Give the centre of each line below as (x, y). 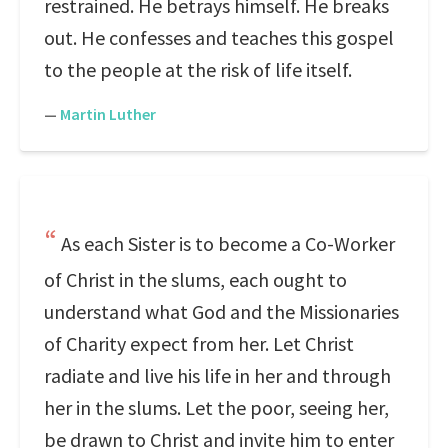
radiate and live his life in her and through (217, 375)
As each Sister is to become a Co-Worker (228, 243)
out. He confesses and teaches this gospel (219, 37)
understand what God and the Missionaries (221, 311)
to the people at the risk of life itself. (198, 69)
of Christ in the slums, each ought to (195, 279)
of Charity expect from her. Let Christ (199, 343)
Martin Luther (108, 114)
